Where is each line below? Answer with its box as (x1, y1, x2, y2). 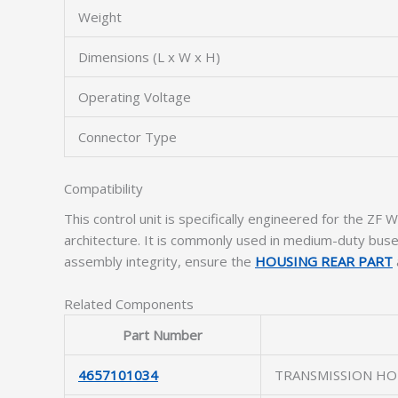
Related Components (64, 295, 194, 313)
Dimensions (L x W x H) (78, 48, 220, 66)
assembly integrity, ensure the (64, 252, 255, 270)
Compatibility (64, 179, 143, 197)
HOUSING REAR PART (255, 252, 393, 270)
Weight (78, 8, 122, 26)
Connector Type (78, 128, 177, 146)
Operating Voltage (78, 88, 191, 106)
